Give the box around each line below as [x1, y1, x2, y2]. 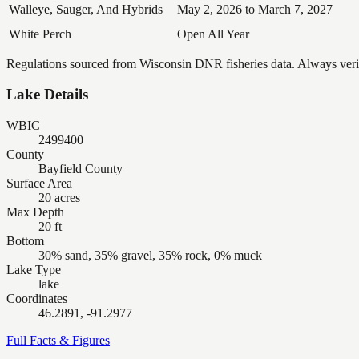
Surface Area [6, 176, 72, 190]
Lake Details [6, 86, 88, 103]
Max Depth [6, 205, 64, 219]
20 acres [38, 191, 80, 204]
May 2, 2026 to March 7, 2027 [177, 2, 333, 16]
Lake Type [6, 263, 61, 276]
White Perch [9, 26, 71, 41]
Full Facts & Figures [6, 333, 110, 347]
